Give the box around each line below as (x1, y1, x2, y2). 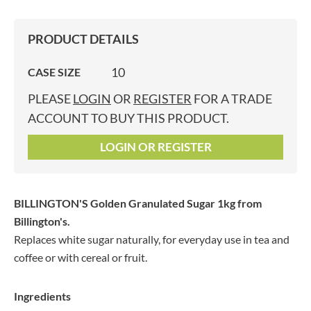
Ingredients (14, 289, 71, 303)
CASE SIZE (28, 65, 81, 78)
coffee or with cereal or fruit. (14, 251, 147, 264)
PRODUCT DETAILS (28, 31, 139, 47)
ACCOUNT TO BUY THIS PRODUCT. (28, 110, 229, 126)
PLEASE (28, 91, 73, 106)
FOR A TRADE (192, 91, 272, 106)
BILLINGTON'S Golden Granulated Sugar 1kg (14, 196, 235, 210)
